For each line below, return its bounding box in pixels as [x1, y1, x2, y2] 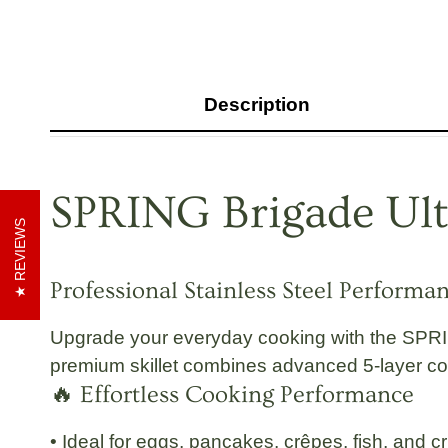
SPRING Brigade [50, 186, 386, 239]
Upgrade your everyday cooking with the [50, 327, 402, 349]
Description [204, 94, 311, 116]
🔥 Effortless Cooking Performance [50, 381, 414, 409]
